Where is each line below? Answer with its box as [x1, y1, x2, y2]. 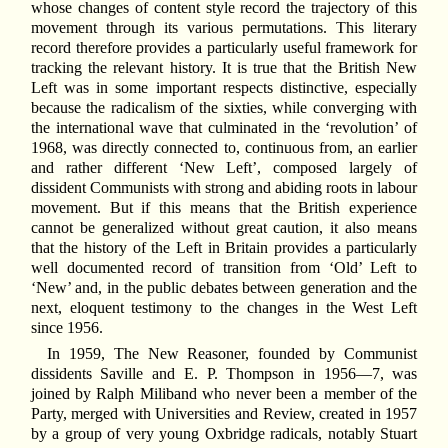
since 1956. [30, 319, 103, 337]
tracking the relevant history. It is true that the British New [30, 59, 418, 77]
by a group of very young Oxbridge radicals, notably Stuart [30, 424, 418, 442]
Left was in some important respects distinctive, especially [30, 79, 418, 97]
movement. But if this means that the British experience [30, 199, 418, 217]
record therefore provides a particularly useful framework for [30, 39, 418, 57]
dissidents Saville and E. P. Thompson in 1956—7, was [30, 364, 418, 382]
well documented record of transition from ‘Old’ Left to [30, 259, 418, 277]
